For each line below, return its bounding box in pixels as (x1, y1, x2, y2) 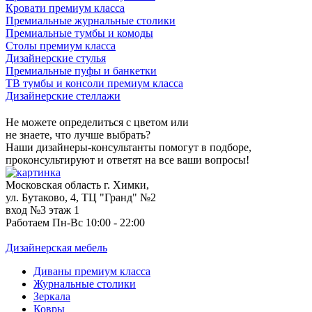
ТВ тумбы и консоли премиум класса (6, 77, 183, 90)
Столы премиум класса (6, 40, 116, 52)
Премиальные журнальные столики (6, 15, 175, 27)
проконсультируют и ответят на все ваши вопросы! (6, 154, 249, 166)
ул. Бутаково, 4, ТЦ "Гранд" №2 (6, 192, 156, 204)
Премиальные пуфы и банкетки (6, 65, 157, 77)
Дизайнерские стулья (6, 52, 106, 65)
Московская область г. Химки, (6, 179, 149, 192)
